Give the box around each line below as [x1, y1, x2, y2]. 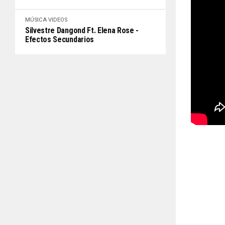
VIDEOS [48, 17, 67, 23]
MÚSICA [25, 17, 47, 23]
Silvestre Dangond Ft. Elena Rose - [25, 26, 139, 35]
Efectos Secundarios [25, 35, 94, 44]
